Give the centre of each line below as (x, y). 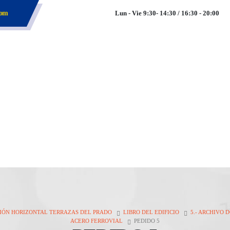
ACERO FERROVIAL (97, 221)
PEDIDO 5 (147, 221)
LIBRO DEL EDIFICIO (151, 212)
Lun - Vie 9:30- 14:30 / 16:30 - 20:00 (167, 13)
